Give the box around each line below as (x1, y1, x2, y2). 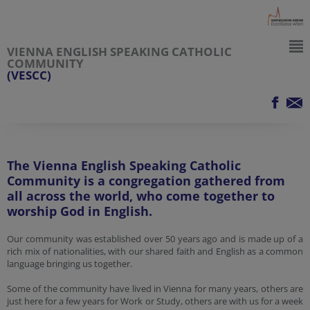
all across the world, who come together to (7, 188, 275, 204)
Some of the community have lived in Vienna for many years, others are (7, 282, 303, 295)
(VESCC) (7, 67, 51, 83)
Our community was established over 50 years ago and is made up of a (7, 232, 303, 245)
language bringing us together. (7, 257, 132, 270)
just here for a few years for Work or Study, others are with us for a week (7, 295, 303, 307)
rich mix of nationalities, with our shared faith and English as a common (7, 245, 303, 257)
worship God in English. (7, 203, 152, 219)
